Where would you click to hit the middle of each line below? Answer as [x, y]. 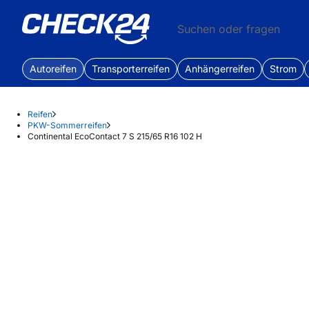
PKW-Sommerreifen [67, 125]
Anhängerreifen [220, 69]
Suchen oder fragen [229, 29]
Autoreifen [53, 69]
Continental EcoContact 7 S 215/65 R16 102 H [115, 136]
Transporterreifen [131, 69]
